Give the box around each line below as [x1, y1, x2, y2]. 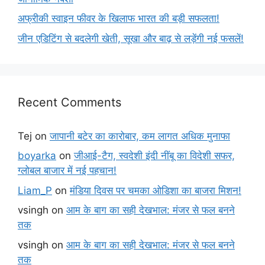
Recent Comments [18, 95, 121, 109]
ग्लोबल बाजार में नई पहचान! [18, 164, 117, 177]
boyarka [18, 150, 56, 162]
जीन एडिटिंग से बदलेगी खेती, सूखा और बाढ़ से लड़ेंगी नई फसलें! [18, 32, 244, 44]
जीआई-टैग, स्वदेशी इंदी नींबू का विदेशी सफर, [74, 150, 235, 162]
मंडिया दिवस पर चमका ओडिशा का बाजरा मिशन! [70, 184, 241, 196]
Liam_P [18, 184, 52, 196]
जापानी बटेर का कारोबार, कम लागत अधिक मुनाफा [50, 130, 230, 142]
